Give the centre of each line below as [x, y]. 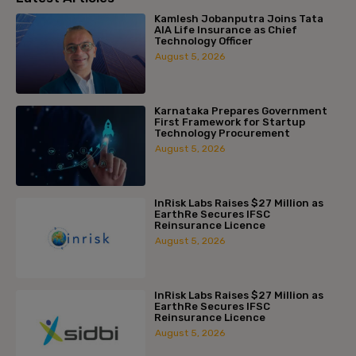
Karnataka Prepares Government [241, 111]
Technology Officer [204, 41]
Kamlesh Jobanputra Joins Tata [239, 18]
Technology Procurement [222, 133]
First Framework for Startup [230, 122]
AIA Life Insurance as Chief [226, 29]
